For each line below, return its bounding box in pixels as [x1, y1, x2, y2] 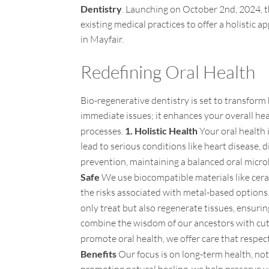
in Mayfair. [80, 33, 124, 46]
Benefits [80, 248, 117, 260]
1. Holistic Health [125, 125, 198, 137]
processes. [80, 125, 125, 138]
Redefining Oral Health [80, 61, 256, 83]
